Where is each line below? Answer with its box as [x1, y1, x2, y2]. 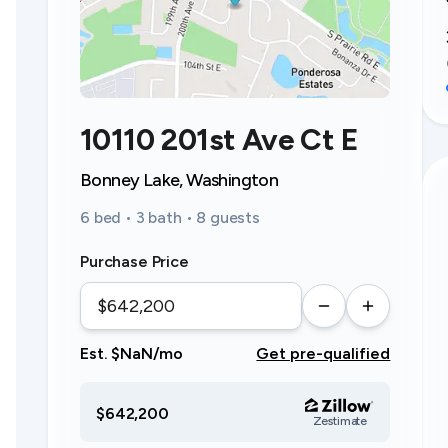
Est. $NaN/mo [80, 344, 184, 363]
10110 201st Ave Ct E [80, 121, 358, 158]
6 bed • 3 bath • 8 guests [80, 208, 260, 227]
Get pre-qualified [256, 344, 391, 363]
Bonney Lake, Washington [80, 169, 279, 191]
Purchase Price [80, 252, 189, 271]
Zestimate [312, 414, 368, 428]
